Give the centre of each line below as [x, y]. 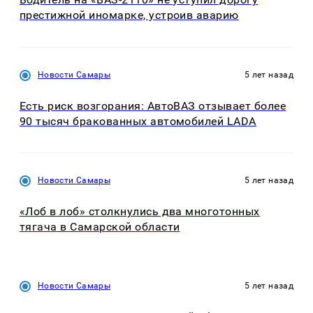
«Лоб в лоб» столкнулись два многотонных [140, 212]
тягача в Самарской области [100, 227]
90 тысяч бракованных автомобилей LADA [138, 121]
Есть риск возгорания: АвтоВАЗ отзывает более [153, 105]
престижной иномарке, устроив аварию [129, 15]
